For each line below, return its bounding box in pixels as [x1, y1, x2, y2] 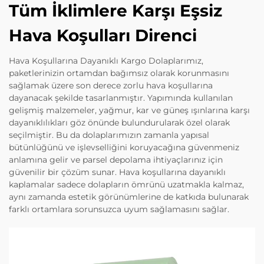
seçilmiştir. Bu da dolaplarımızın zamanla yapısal [9, 130, 209, 141]
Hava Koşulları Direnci [9, 25, 197, 46]
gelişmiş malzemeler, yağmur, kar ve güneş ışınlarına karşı [9, 105, 250, 116]
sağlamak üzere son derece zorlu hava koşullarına [9, 80, 213, 91]
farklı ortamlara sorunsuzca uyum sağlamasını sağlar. [9, 204, 229, 215]
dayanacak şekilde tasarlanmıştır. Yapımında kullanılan [9, 93, 233, 104]
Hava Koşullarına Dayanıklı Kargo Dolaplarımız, [9, 55, 203, 67]
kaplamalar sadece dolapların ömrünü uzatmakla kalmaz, [9, 179, 244, 190]
